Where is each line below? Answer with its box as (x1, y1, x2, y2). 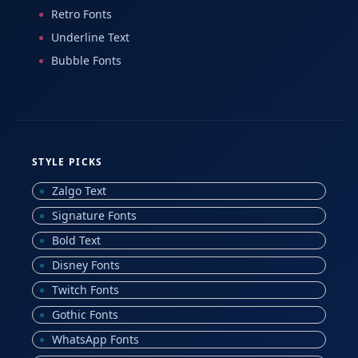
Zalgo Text (52, 183, 106, 199)
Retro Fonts (51, 6, 112, 22)
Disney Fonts (52, 257, 120, 273)
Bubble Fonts (51, 53, 121, 69)
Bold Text (52, 233, 101, 249)
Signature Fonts (52, 208, 137, 224)
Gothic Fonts (52, 307, 118, 323)
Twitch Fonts (52, 282, 119, 298)
